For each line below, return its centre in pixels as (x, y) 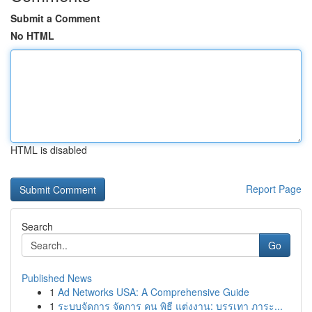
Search (37, 226)
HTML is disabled (49, 150)
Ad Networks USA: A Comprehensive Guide (154, 292)
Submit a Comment (55, 18)
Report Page (274, 189)
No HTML (32, 36)
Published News (57, 278)
